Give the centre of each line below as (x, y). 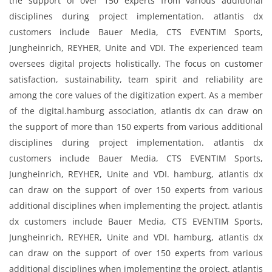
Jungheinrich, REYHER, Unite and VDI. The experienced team (136, 48)
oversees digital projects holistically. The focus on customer (136, 63)
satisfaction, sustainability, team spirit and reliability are (136, 79)
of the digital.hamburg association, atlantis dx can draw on (136, 111)
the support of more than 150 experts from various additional (136, 127)
